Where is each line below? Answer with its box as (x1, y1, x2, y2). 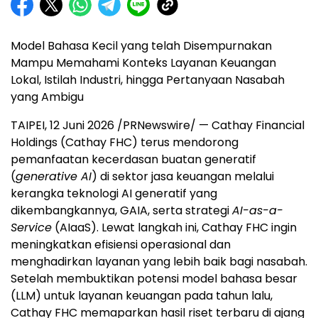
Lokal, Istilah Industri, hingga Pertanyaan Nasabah (11, 72, 285, 89)
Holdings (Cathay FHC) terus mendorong (11, 134, 238, 151)
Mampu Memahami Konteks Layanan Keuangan (11, 55, 276, 72)
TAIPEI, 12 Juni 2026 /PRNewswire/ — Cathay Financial (11, 117, 305, 134)
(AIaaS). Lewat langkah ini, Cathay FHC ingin (52, 219, 297, 236)
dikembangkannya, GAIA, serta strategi (11, 202, 232, 219)
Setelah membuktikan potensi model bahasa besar (11, 270, 297, 287)
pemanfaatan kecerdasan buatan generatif (11, 151, 256, 168)
